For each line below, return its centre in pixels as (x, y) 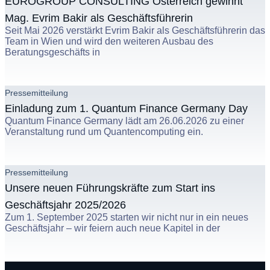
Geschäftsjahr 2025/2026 (65, 205)
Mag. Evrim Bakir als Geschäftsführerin (99, 18)
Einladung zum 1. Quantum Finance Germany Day (126, 108)
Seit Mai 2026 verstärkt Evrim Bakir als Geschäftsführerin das (135, 30)
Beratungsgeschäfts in (52, 52)
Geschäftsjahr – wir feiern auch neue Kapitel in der (112, 228)
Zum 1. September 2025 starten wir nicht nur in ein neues (127, 217)
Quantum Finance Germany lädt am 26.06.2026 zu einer (124, 121)
